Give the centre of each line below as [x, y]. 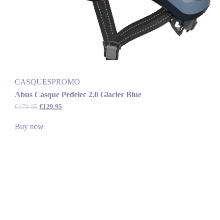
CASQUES [33, 82]
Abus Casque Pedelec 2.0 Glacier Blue [78, 95]
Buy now [29, 127]
